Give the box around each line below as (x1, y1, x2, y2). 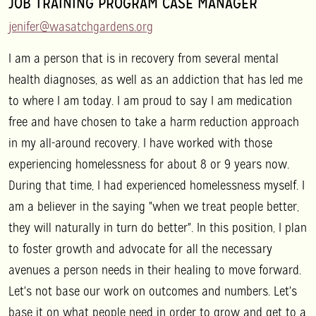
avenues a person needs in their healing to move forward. (8, 261, 301, 278)
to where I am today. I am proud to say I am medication (8, 92, 292, 109)
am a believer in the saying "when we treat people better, (8, 197, 299, 214)
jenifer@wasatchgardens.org (8, 18, 153, 35)
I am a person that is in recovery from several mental (8, 49, 279, 66)
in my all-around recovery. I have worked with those (8, 134, 272, 151)
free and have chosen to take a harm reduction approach (8, 113, 299, 130)
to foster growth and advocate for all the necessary (8, 240, 272, 257)
